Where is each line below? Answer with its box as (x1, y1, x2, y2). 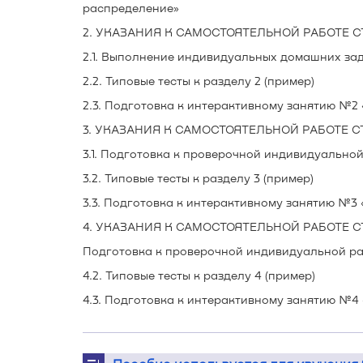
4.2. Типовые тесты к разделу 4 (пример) (83, 268, 315, 282)
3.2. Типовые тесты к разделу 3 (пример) (83, 171, 314, 185)
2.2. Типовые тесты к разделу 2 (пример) (83, 74, 314, 88)
